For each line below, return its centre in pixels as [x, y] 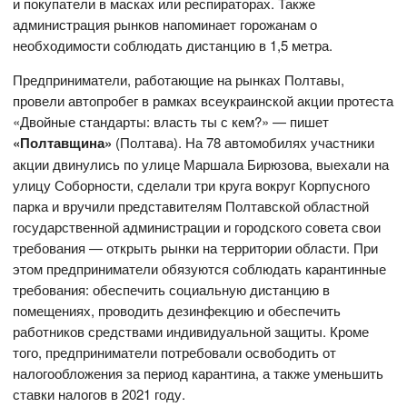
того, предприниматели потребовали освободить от [175, 352]
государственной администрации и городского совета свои [197, 226]
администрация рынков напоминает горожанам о [165, 24]
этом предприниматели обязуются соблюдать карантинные [200, 268]
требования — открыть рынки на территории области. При [196, 247]
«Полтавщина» [63, 142]
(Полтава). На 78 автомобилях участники [243, 142]
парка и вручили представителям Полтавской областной [191, 205]
